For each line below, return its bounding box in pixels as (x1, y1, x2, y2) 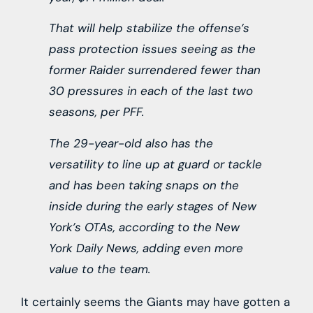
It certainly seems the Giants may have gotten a (21, 293, 290, 310)
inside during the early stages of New (49, 198, 256, 214)
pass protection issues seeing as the (49, 41, 256, 57)
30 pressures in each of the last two (49, 83, 253, 99)
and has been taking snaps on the (49, 177, 239, 193)
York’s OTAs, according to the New (49, 219, 240, 235)
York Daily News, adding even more (49, 240, 243, 256)
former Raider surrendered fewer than (49, 62, 261, 78)
